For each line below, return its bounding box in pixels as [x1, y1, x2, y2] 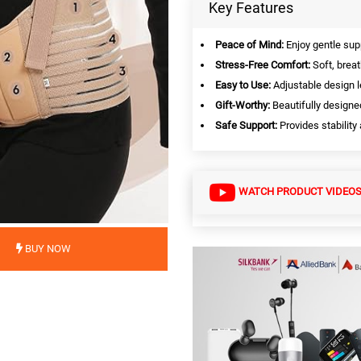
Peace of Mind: [215, 39, 284, 51]
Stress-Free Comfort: [215, 59, 310, 71]
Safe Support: [215, 119, 277, 131]
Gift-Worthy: [215, 99, 270, 111]
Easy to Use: [215, 79, 271, 91]
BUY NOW [23, 243, 72, 255]
